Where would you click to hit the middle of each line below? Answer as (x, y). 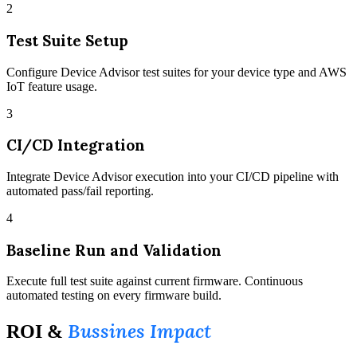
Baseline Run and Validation (114, 250)
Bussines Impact (139, 331)
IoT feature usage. (52, 86)
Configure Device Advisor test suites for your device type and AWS (177, 72)
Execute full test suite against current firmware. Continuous (155, 281)
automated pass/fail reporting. (80, 191)
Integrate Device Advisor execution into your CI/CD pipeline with (173, 177)
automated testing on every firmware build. (114, 296)
